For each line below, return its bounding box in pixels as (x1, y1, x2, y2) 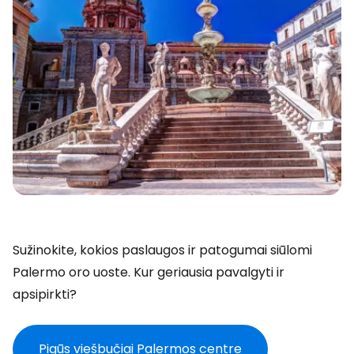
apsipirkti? (13, 285, 77, 303)
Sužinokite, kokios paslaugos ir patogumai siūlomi (13, 241, 312, 259)
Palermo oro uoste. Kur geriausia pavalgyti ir (13, 263, 284, 281)
